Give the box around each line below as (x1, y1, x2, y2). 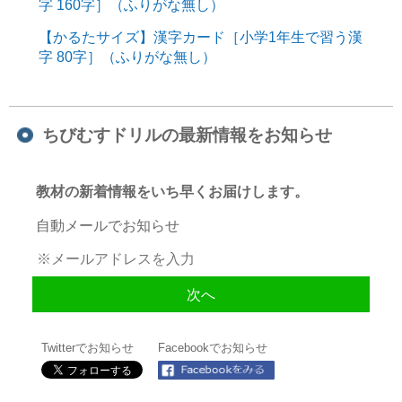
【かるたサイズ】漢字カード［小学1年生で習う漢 (38, 29, 363, 46)
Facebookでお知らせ (158, 340, 268, 354)
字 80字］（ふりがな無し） (38, 48, 216, 66)
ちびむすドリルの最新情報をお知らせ (42, 125, 333, 144)
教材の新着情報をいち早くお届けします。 (36, 182, 310, 199)
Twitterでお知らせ (41, 340, 135, 354)
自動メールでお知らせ (36, 216, 180, 233)
